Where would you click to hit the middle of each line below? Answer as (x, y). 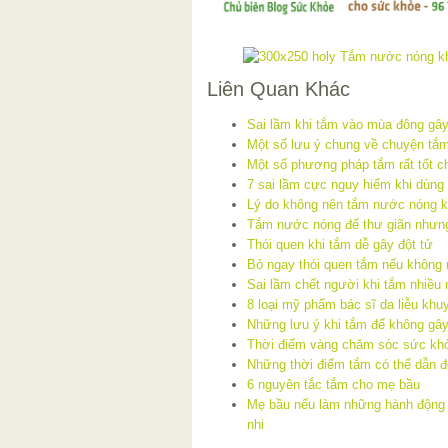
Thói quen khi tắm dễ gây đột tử (340, 244)
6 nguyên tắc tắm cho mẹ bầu (333, 384)
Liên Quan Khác (278, 88)
